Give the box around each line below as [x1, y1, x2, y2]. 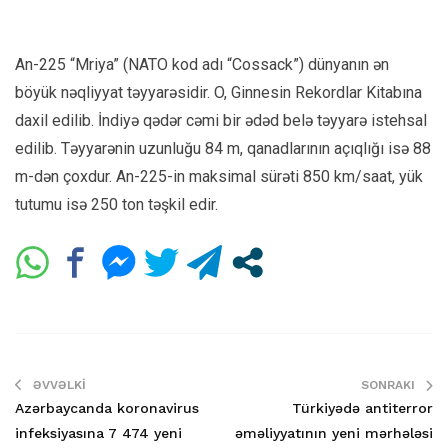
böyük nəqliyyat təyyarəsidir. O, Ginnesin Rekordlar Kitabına [15, 82, 422, 102]
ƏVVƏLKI [33, 377, 86, 392]
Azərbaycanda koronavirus [15, 399, 199, 416]
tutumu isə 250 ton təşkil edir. [15, 194, 218, 214]
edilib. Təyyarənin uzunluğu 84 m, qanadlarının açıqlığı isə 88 [15, 138, 431, 158]
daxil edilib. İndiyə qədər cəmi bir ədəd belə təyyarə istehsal [15, 110, 427, 130]
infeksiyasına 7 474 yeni [15, 424, 182, 441]
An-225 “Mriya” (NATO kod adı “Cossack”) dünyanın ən [15, 54, 389, 74]
